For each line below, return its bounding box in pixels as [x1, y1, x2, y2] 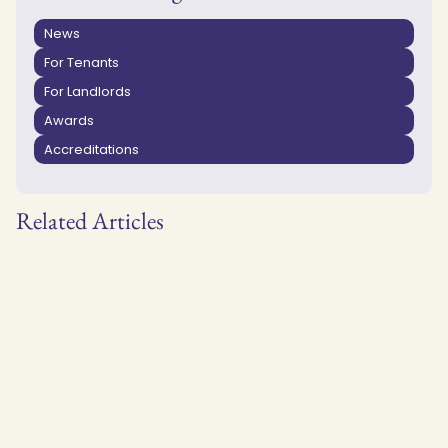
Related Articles [16, 204, 164, 236]
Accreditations [44, 139, 139, 159]
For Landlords [44, 81, 131, 101]
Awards [44, 110, 94, 130]
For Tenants [44, 52, 119, 72]
